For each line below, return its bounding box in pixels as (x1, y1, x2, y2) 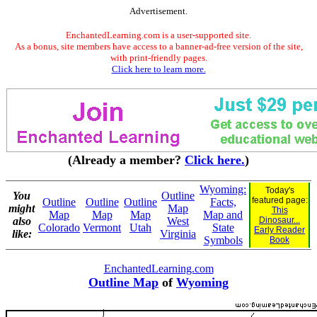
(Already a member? (68, 153, 185, 167)
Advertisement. (129, 6, 188, 16)
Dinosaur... (259, 215, 300, 225)
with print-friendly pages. (110, 52, 207, 63)
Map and (203, 209, 243, 221)
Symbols (203, 234, 243, 246)
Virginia (160, 228, 196, 240)
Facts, (209, 196, 236, 208)
